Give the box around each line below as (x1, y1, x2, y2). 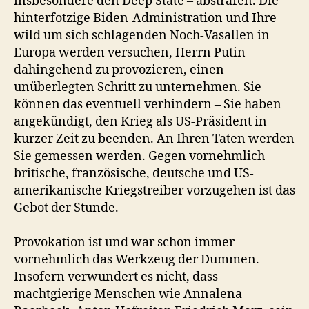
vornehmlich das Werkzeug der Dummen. (14, 251, 259, 268)
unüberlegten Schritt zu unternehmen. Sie (14, 79, 261, 95)
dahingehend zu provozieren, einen (14, 61, 224, 78)
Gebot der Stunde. (14, 199, 119, 216)
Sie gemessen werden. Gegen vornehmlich (14, 148, 265, 164)
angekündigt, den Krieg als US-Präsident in (14, 113, 267, 130)
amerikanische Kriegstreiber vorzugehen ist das (14, 182, 295, 199)
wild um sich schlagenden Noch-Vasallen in (14, 27, 270, 43)
